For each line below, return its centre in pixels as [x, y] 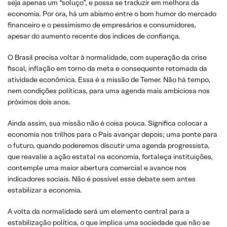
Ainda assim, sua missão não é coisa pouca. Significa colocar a [108, 123]
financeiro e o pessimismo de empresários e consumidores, [102, 25]
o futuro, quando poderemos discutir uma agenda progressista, [109, 145]
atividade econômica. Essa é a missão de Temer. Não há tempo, [109, 79]
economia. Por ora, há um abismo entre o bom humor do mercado [112, 13]
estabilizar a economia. [45, 190]
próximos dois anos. [39, 102]
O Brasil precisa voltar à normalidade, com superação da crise [107, 57]
